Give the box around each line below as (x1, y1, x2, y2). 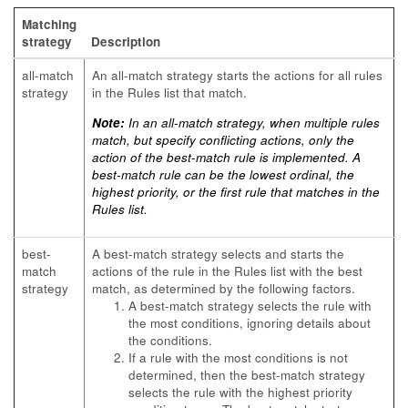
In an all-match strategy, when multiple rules (125, 113, 380, 131)
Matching (22, 15, 76, 33)
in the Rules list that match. (92, 84, 247, 101)
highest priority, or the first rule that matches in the (92, 182, 380, 200)
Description (91, 33, 160, 50)
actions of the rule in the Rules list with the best (92, 262, 362, 280)
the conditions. (128, 331, 212, 349)
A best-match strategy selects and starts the (92, 245, 344, 262)
